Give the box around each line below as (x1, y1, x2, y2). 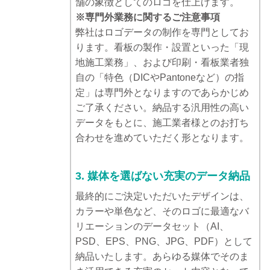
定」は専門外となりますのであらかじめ (75, 87, 249, 98)
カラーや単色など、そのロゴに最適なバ (75, 206, 249, 217)
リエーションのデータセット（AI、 (75, 221, 229, 232)
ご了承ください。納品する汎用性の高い (75, 102, 249, 113)
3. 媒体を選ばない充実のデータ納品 (75, 170, 250, 183)
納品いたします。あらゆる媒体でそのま (75, 251, 249, 262)
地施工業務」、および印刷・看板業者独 (75, 57, 249, 68)
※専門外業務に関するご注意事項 (75, 12, 220, 23)
